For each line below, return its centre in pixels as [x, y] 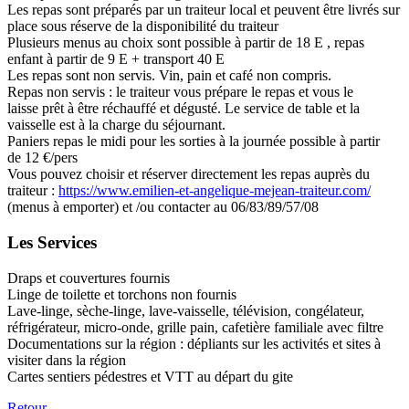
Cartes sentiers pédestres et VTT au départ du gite [150, 376]
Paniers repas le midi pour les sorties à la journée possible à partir [194, 142]
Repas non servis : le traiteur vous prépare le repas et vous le [180, 92]
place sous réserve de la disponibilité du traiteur [143, 26]
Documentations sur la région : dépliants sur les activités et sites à [194, 343]
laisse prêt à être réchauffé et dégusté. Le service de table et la [184, 109]
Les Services [52, 242]
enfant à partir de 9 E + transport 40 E [116, 59]
